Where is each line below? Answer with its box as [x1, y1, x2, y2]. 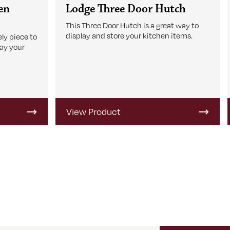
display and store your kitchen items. [66, 30, 193, 41]
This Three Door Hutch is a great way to [66, 20, 199, 30]
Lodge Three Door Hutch [66, 2, 186, 16]
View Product [66, 105, 121, 118]
